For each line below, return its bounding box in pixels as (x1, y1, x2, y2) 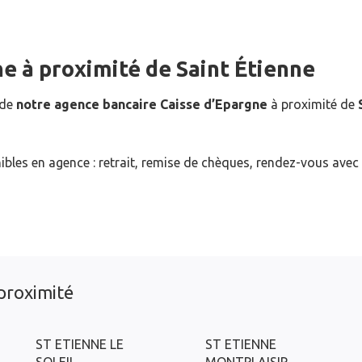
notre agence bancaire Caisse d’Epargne (16, 97, 267, 112)
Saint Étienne (176, 57, 315, 81)
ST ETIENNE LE (36, 337, 124, 351)
